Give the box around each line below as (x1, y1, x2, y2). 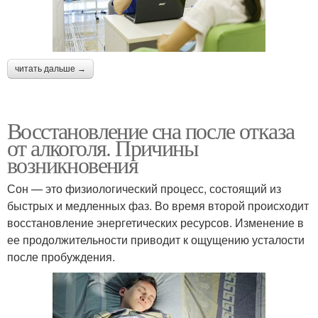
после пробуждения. (7, 248, 115, 265)
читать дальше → (15, 63, 86, 74)
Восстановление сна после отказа (7, 114, 295, 146)
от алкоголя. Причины (7, 131, 198, 163)
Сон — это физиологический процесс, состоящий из (7, 180, 281, 197)
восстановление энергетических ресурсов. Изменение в (7, 214, 304, 231)
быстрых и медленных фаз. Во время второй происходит (7, 197, 309, 214)
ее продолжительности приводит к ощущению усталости (7, 231, 305, 248)
